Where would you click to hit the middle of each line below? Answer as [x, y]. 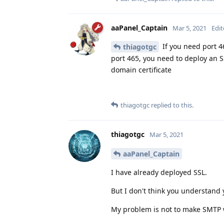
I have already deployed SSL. [159, 172]
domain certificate [141, 70]
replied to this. [171, 105]
